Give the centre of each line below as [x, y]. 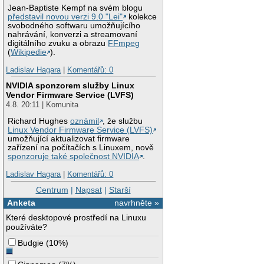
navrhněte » [137, 203]
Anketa [21, 203]
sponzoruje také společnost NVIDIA [74, 157]
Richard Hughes [39, 121]
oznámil [85, 121]
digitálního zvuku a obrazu [58, 44]
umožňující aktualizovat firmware [69, 139]
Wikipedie [29, 52]
